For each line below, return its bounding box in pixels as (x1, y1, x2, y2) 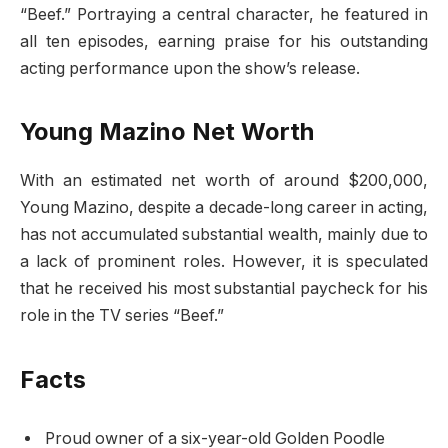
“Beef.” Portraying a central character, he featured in (20, 5, 428, 25)
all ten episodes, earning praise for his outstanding (20, 32, 428, 52)
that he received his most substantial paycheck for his (20, 279, 428, 299)
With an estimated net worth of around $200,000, (20, 171, 428, 191)
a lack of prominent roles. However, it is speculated (20, 252, 428, 272)
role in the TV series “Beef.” (20, 306, 224, 326)
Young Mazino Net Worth (20, 117, 314, 147)
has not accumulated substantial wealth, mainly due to (20, 225, 428, 245)
